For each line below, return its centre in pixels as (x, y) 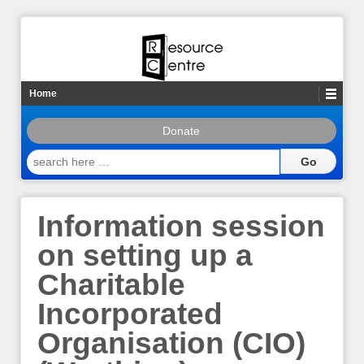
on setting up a (145, 256)
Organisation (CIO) (171, 344)
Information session (181, 227)
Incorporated (130, 314)
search (45, 156)
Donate (182, 131)
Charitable (111, 285)
